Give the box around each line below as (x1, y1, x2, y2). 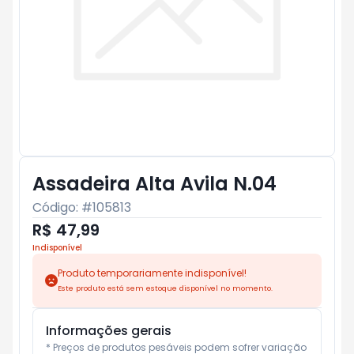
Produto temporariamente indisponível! (58, 266, 247, 280)
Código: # (32, 198, 92, 217)
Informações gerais (46, 322, 171, 340)
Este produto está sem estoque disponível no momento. (58, 283, 273, 293)
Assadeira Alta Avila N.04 (32, 171, 277, 197)
